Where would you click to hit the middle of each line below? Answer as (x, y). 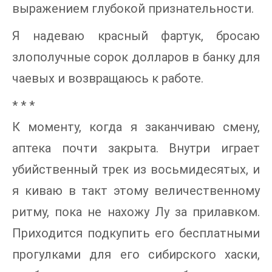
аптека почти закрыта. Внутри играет (136, 148)
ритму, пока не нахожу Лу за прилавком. (136, 212)
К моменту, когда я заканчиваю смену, (136, 127)
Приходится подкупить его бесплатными (136, 233)
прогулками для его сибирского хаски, (136, 254)
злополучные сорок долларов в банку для (136, 57)
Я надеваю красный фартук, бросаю (136, 36)
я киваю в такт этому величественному (136, 190)
